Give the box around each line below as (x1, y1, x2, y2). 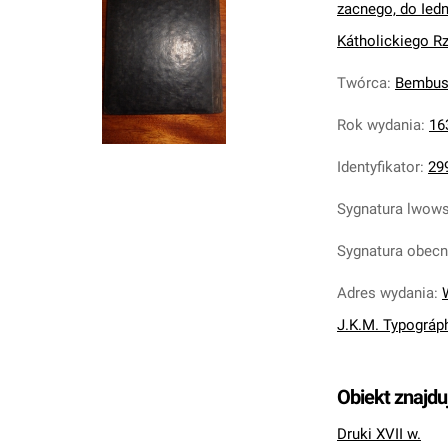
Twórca (337, 74, 387, 92)
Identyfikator (337, 158, 420, 176)
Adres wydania (337, 284, 434, 302)
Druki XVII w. (337, 425, 421, 443)
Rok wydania (337, 116, 421, 134)
